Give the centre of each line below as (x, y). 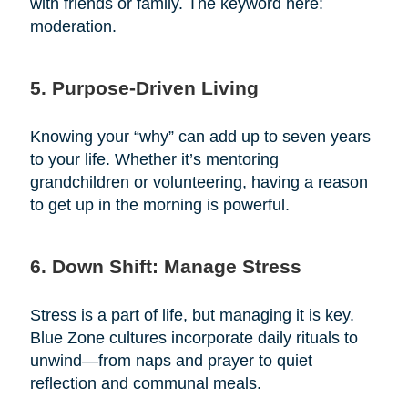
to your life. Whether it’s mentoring (154, 160)
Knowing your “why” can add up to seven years (200, 137)
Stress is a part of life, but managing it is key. (192, 316)
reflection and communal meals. (145, 384)
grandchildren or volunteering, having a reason (199, 183)
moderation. (73, 27)
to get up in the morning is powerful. (159, 205)
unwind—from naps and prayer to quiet (171, 361)
